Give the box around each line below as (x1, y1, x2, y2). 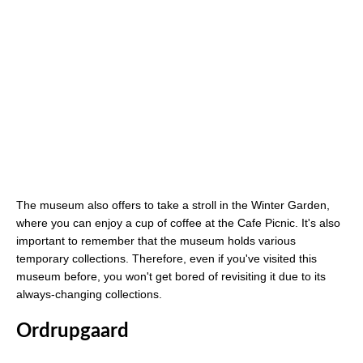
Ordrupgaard (16, 322, 129, 342)
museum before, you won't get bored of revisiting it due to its (16, 270, 326, 284)
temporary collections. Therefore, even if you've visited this (16, 252, 317, 266)
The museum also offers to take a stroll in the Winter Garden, (16, 199, 330, 212)
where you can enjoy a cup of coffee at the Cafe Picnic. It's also (16, 216, 340, 230)
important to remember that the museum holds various (16, 234, 296, 248)
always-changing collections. (16, 288, 165, 301)
